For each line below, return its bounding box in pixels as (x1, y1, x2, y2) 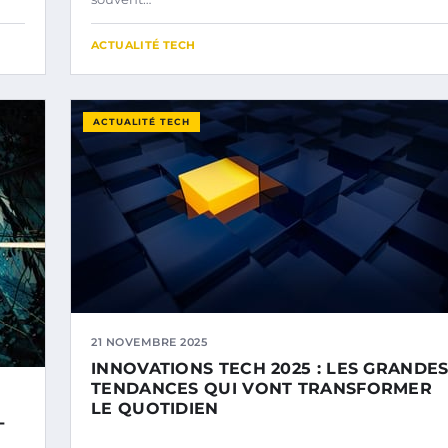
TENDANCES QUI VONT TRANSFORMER (91, 378, 432, 398)
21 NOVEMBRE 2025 (91, 334, 207, 349)
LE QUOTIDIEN (91, 398, 219, 418)
